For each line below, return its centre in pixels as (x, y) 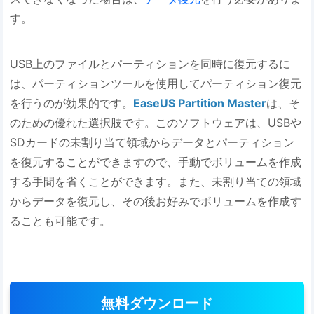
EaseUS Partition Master (200, 103)
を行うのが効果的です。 (72, 103)
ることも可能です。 (61, 221)
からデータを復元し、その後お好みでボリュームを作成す (156, 202)
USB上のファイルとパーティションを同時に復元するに (150, 64)
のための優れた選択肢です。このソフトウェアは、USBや (156, 123)
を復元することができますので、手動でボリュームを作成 (156, 162)
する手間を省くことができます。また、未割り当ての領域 (156, 182)
